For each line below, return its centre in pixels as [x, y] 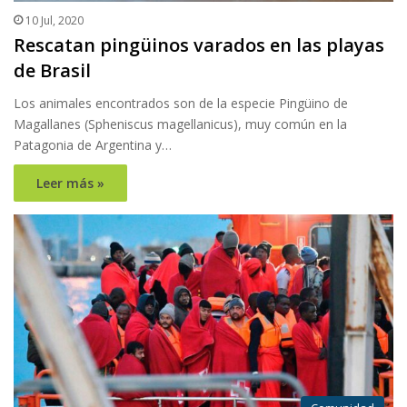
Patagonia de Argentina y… [93, 145]
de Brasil [52, 71]
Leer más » [70, 184]
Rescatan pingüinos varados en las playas [199, 45]
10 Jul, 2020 [55, 21]
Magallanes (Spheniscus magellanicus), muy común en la [180, 124]
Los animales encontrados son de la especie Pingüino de [181, 104]
